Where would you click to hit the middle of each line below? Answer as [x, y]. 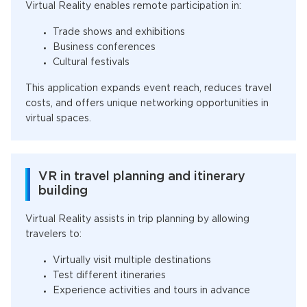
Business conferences [104, 47]
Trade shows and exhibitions [119, 32]
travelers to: [53, 234]
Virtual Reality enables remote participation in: [133, 6]
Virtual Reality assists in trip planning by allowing [137, 219]
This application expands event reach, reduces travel [148, 88]
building [63, 191]
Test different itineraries [109, 275]
